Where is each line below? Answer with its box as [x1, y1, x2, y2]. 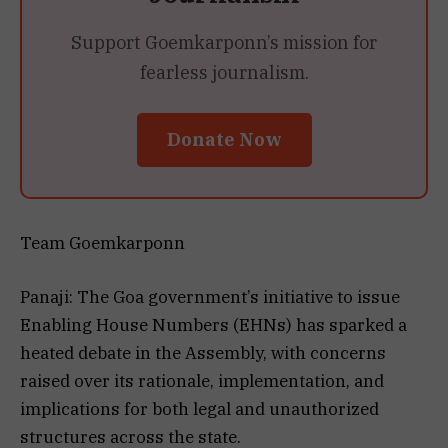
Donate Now [166, 124, 282, 148]
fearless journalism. [139, 60, 309, 84]
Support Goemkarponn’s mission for [71, 30, 377, 54]
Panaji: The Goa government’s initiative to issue [20, 285, 400, 308]
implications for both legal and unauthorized [20, 397, 379, 420]
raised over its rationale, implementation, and [20, 369, 384, 392]
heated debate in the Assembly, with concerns [20, 341, 386, 364]
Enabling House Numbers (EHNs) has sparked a [20, 313, 407, 336]
